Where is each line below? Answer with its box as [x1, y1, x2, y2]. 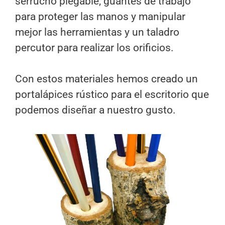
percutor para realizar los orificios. [15, 41, 174, 54]
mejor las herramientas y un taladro [15, 26, 179, 38]
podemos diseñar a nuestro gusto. [15, 104, 176, 117]
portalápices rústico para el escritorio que [15, 88, 209, 101]
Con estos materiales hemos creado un [15, 73, 198, 85]
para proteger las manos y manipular [15, 10, 185, 23]
